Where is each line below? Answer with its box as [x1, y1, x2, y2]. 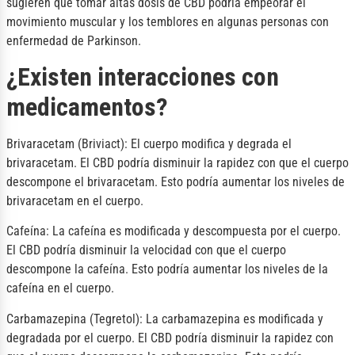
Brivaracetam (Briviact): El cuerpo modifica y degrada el [6, 136, 292, 152]
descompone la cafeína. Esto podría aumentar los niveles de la [6, 261, 328, 277]
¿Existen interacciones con [6, 62, 279, 93]
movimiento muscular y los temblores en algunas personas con [6, 13, 329, 29]
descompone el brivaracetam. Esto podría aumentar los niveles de [6, 174, 345, 190]
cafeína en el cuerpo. [6, 281, 114, 296]
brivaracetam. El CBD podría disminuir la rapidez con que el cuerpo [6, 155, 349, 171]
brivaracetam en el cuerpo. [6, 193, 143, 209]
